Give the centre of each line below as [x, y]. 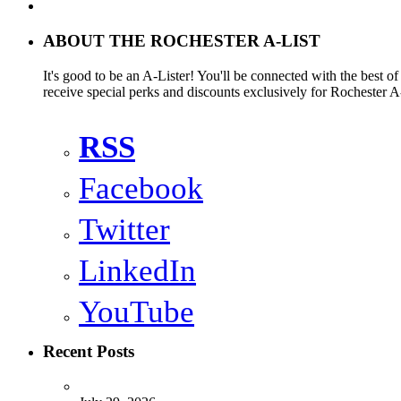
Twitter [124, 229]
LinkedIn [137, 270]
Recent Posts [89, 352]
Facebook [141, 188]
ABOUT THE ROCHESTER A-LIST [182, 40]
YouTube [137, 311]
